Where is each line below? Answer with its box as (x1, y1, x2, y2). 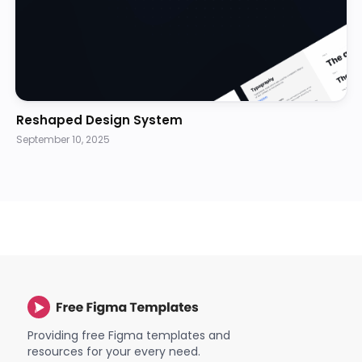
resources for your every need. (27, 343, 200, 360)
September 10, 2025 (16, 132, 110, 146)
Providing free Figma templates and (27, 327, 230, 343)
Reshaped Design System (16, 111, 183, 128)
